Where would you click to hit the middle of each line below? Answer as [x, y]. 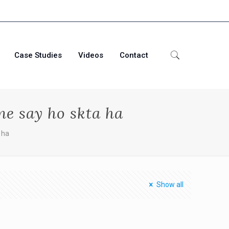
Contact [134, 55]
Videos [90, 55]
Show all [170, 185]
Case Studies [38, 55]
